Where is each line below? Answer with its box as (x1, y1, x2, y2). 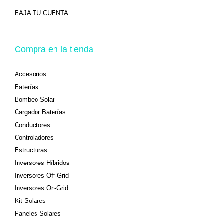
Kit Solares (15, 197, 46, 204)
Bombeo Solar (15, 95, 54, 103)
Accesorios (15, 70, 46, 78)
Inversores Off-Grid (15, 171, 69, 179)
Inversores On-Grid (15, 184, 68, 192)
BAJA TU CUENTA (15, 9, 68, 17)
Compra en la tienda (15, 44, 93, 54)
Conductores (15, 121, 50, 128)
